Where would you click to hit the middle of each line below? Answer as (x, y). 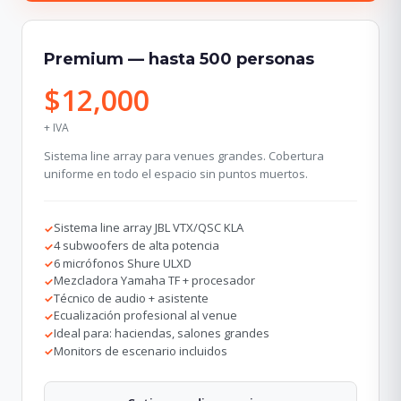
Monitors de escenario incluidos (141, 350)
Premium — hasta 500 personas (179, 60)
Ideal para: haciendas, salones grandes (162, 333)
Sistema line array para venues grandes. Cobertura (184, 156)
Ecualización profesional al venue (145, 316)
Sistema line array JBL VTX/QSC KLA (149, 228)
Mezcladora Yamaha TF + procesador (154, 281)
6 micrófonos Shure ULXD (123, 263)
